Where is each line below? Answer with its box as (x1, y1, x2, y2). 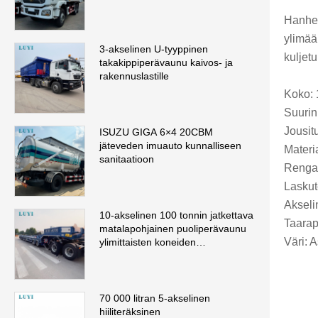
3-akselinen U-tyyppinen (99, 43, 208, 55)
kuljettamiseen (99, 250, 164, 262)
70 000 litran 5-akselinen (99, 292, 210, 305)
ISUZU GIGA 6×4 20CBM (99, 126, 213, 138)
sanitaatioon (99, 153, 154, 165)
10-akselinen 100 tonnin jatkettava (99, 209, 253, 221)
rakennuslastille (99, 70, 169, 82)
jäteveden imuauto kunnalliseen (99, 140, 241, 152)
